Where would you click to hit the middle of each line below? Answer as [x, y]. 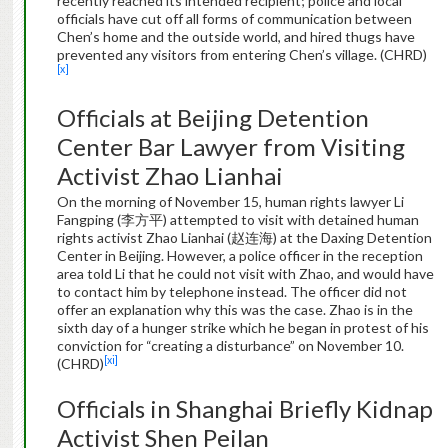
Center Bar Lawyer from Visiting [230, 147]
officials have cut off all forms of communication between [234, 19]
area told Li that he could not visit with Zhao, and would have [245, 274]
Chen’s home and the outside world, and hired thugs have [235, 37]
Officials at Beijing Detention [212, 118]
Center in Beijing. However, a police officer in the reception [239, 256]
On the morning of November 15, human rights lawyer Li [230, 202]
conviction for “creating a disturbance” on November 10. [230, 346]
